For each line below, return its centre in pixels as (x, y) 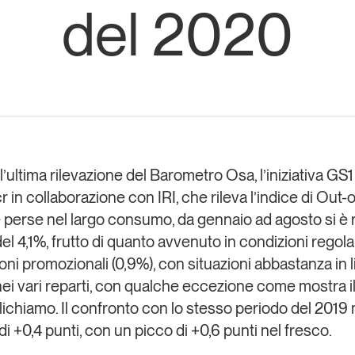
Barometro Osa (202, 175)
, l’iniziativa (290, 175)
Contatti (165, 157)
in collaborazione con (82, 197)
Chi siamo (170, 130)
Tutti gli (160, 41)
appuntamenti (180, 57)
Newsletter (305, 130)
